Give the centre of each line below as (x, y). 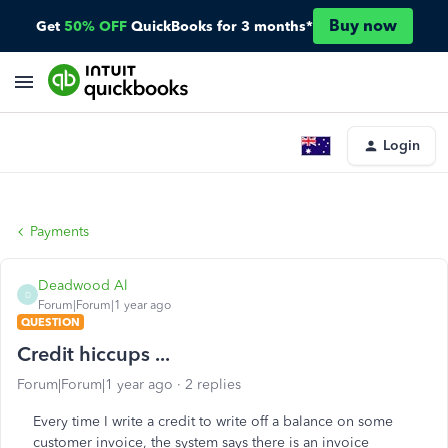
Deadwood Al (83, 285)
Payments (59, 231)
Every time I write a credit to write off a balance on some (213, 421)
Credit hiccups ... (93, 354)
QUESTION (50, 322)
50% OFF (95, 26)
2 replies (213, 384)
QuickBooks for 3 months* (221, 26)
